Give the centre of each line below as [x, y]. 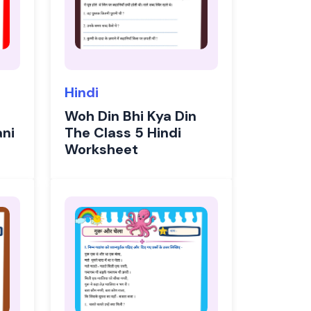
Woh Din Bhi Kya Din [131, 116]
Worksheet [101, 149]
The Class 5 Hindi [123, 133]
